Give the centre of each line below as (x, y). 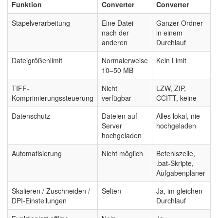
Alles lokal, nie (178, 116)
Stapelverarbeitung (41, 23)
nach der (115, 32)
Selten (111, 191)
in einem (169, 32)
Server (112, 125)
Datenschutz (31, 116)
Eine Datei (118, 23)
